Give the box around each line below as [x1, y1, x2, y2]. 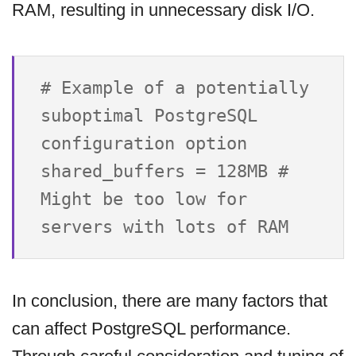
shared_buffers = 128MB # [41, 161, 288, 181]
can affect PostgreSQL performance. [12, 318, 291, 339]
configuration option [41, 133, 247, 153]
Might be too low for [41, 188, 247, 209]
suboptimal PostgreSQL [41, 105, 257, 126]
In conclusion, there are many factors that [12, 290, 327, 311]
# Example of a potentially [41, 77, 309, 98]
